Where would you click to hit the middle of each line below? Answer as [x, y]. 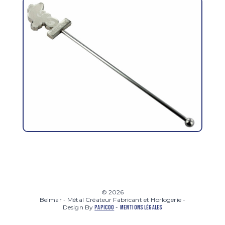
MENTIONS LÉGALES [141, 208]
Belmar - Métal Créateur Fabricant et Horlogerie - [113, 200]
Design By [79, 207]
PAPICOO [104, 208]
